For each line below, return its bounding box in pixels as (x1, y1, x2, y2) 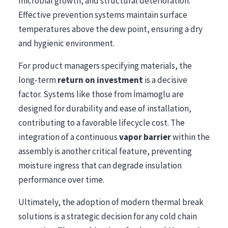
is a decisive (143, 74, 187, 85)
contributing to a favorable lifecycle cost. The (18, 117, 185, 128)
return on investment (58, 74, 143, 85)
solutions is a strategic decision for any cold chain (18, 211, 197, 222)
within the (171, 131, 210, 142)
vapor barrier (119, 131, 171, 142)
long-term (18, 74, 58, 85)
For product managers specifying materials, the (18, 60, 192, 71)
